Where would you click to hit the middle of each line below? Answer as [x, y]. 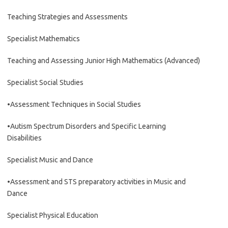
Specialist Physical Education [53, 215]
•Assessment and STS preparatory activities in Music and [96, 182]
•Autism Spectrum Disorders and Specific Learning [87, 126]
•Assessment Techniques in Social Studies [74, 104]
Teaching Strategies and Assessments [67, 17]
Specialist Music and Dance [50, 160]
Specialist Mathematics [44, 39]
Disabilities [24, 138]
